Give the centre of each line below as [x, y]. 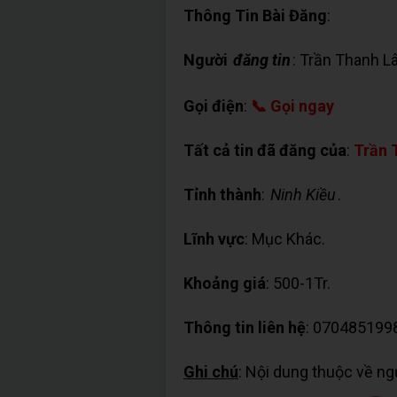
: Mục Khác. [285, 239]
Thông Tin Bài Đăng [255, 16]
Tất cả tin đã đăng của [265, 150]
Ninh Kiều [303, 195]
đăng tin [262, 60]
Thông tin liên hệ [245, 327]
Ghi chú [211, 372]
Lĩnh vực [214, 239]
